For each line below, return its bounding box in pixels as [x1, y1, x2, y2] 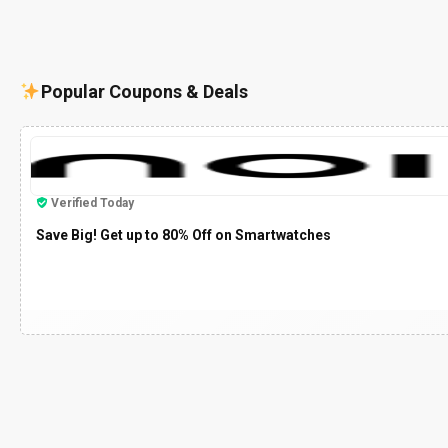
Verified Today [51, 195, 134, 210]
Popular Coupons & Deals [40, 80, 248, 102]
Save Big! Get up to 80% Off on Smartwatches [36, 226, 331, 243]
